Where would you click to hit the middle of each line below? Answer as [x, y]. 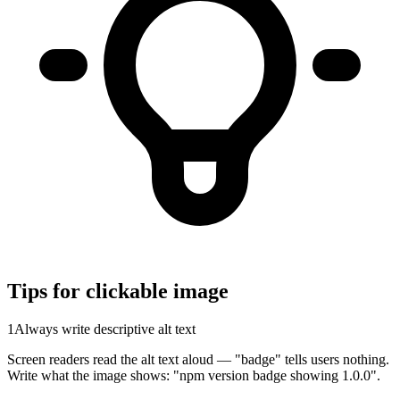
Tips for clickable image [118, 292]
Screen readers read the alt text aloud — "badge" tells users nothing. [198, 360]
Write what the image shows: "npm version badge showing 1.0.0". [194, 376]
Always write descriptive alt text [105, 329]
